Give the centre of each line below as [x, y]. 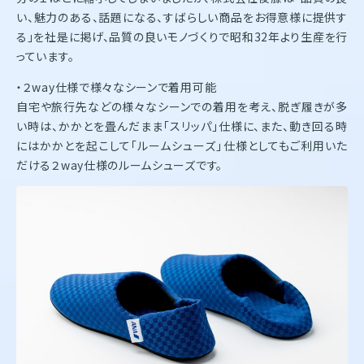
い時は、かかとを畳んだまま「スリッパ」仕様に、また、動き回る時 [182, 126]
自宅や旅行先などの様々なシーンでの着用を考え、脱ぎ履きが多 [182, 106]
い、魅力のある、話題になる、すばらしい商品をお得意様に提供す [182, 17]
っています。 [45, 56]
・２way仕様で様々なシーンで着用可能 [117, 87]
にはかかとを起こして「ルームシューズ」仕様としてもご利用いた [182, 145]
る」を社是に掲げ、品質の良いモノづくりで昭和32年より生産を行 [182, 36]
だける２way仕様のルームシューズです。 [119, 165]
